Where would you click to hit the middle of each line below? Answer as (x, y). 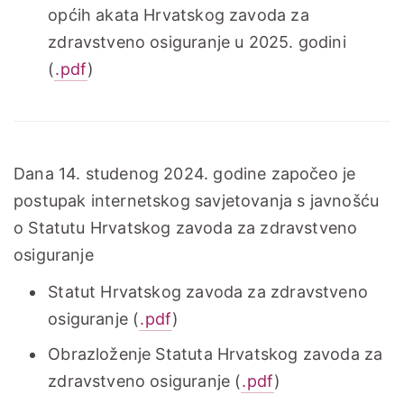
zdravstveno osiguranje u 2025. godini (197, 41)
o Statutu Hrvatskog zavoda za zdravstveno (186, 227)
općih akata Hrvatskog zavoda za (179, 14)
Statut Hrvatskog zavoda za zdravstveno (208, 292)
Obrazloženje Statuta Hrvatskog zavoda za (216, 354)
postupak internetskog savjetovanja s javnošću (197, 200)
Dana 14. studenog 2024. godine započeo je (185, 173)
